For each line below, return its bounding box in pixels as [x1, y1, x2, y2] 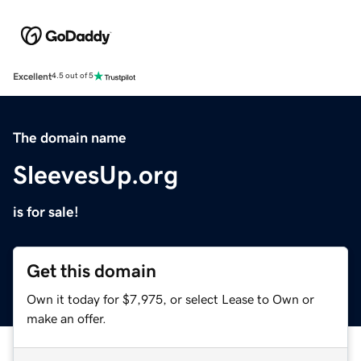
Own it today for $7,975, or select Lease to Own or [27, 292, 314, 305]
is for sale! [13, 204, 79, 219]
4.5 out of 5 [52, 72, 93, 81]
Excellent [13, 71, 52, 81]
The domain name [13, 130, 127, 145]
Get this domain [27, 261, 156, 280]
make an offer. [27, 311, 106, 325]
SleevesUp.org [13, 161, 178, 188]
